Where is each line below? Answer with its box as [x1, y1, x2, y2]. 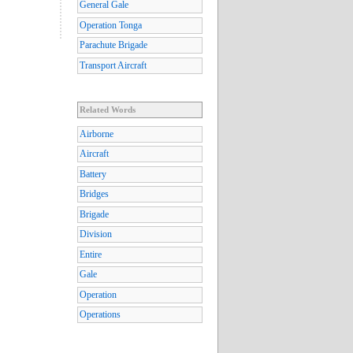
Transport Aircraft [80, 59, 147, 71]
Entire [80, 248, 102, 260]
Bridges [80, 188, 109, 200]
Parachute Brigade [80, 39, 147, 51]
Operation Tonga [80, 19, 142, 31]
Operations [80, 309, 121, 321]
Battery [80, 168, 106, 180]
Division [80, 229, 112, 240]
